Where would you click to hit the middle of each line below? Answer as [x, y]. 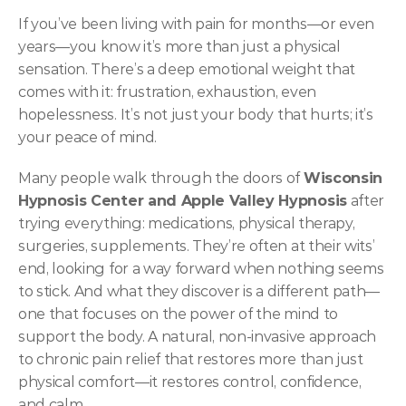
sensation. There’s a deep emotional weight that [187, 69]
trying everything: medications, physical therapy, [187, 223]
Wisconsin [343, 178]
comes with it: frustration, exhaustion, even [167, 92]
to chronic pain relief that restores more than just [191, 359]
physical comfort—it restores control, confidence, [190, 382]
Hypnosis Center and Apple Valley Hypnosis [183, 201]
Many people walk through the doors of [161, 178]
